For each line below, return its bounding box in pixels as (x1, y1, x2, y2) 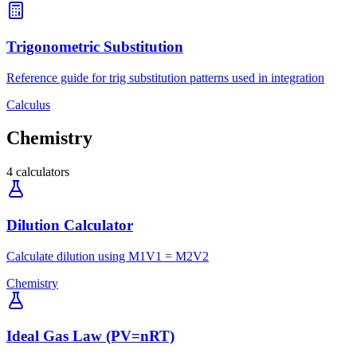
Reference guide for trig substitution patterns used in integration (6, 70, 324, 84)
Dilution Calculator (6, 217, 133, 234)
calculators (16, 165, 69, 179)
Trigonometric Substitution (6, 37, 183, 55)
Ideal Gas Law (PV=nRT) (6, 328, 175, 345)
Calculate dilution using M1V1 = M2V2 (6, 249, 209, 263)
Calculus (6, 97, 50, 112)
